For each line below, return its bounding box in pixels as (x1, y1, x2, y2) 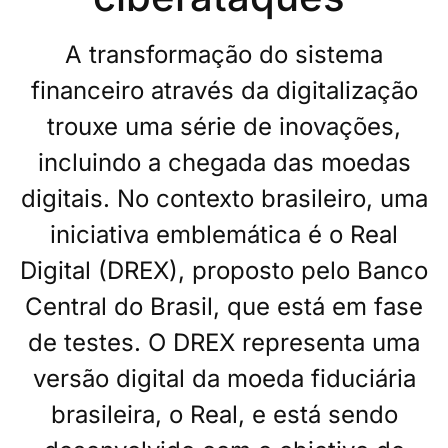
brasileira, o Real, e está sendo (50, 399, 398, 429)
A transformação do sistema (65, 39, 383, 69)
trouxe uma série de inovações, (47, 111, 401, 141)
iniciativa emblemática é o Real (50, 219, 398, 249)
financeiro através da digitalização (30, 75, 418, 105)
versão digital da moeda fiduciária (32, 363, 416, 393)
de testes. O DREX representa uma (28, 327, 420, 357)
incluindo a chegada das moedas (37, 147, 411, 177)
